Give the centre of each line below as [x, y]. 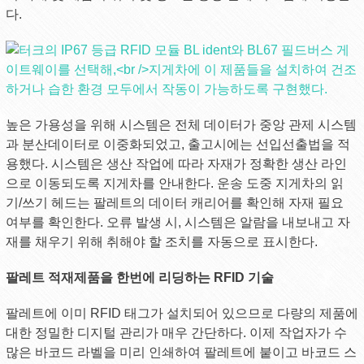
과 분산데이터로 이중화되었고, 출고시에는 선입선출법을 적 [178, 144]
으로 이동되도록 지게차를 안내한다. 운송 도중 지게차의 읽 [174, 183]
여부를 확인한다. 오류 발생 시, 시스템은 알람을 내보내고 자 [178, 222]
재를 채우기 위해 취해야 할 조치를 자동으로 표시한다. [161, 241]
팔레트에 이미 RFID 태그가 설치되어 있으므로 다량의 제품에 [182, 313]
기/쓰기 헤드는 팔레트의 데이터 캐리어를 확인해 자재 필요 [174, 202]
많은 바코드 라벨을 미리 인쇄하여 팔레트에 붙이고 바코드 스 [181, 352]
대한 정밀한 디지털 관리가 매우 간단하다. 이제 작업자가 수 [176, 332]
